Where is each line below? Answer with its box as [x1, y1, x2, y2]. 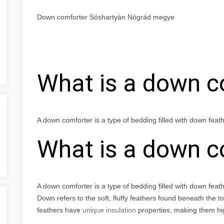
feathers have [37, 205, 82, 214]
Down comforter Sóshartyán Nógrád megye [37, 12, 174, 21]
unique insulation [82, 205, 136, 214]
